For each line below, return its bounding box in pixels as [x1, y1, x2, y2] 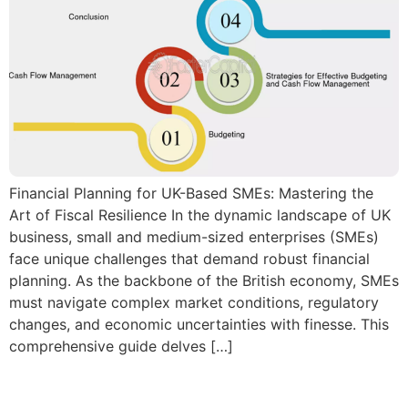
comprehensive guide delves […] [9, 336, 233, 355]
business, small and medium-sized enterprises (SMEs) [9, 227, 379, 246]
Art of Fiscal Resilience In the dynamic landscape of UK [9, 205, 391, 224]
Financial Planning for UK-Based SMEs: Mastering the [9, 183, 373, 202]
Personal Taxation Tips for [9, 369, 369, 405]
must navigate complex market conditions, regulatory [9, 292, 379, 311]
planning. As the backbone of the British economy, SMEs [9, 270, 399, 290]
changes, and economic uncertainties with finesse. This [9, 314, 389, 333]
